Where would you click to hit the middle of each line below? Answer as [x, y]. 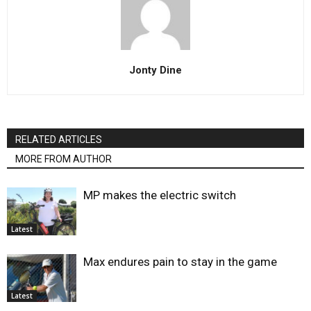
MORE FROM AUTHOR [64, 159]
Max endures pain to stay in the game [180, 262]
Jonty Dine [155, 70]
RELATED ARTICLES [59, 140]
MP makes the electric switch [160, 195]
